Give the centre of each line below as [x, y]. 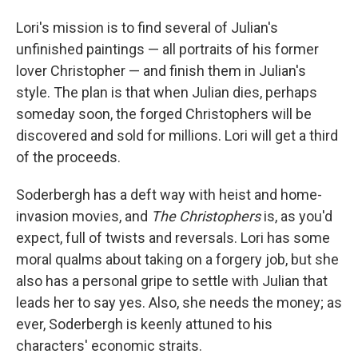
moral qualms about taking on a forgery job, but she [177, 260]
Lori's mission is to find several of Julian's [147, 28]
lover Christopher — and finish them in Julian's [161, 71]
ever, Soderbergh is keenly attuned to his [144, 324]
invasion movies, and [84, 217]
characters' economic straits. [109, 346]
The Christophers [206, 217]
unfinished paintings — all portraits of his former [167, 50]
